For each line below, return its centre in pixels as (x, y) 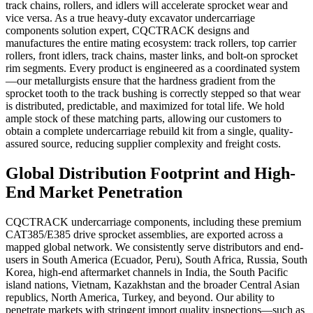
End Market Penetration (94, 192)
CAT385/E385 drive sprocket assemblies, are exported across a (144, 234)
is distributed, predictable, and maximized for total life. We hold (145, 106)
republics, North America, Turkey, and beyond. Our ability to (140, 297)
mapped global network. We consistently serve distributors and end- (154, 247)
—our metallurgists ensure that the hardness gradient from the (140, 81)
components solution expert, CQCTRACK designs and (128, 31)
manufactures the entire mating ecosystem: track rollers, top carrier (151, 43)
